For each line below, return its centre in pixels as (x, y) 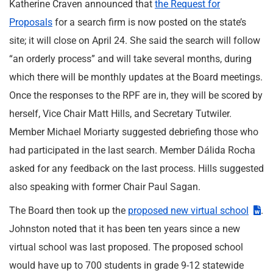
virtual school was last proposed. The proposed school (126, 247)
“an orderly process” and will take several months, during (130, 59)
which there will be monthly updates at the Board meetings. (136, 77)
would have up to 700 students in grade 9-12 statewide (128, 265)
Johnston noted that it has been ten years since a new (125, 229)
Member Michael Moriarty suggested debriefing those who (134, 132)
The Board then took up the (69, 211)
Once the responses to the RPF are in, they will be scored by (136, 95)
